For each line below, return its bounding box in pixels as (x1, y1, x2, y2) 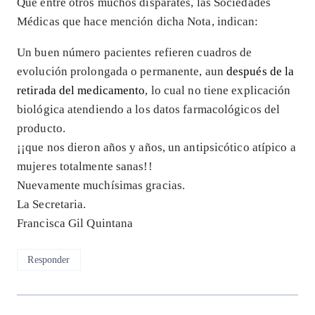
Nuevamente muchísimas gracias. (17, 178, 186, 192)
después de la (226, 64, 295, 78)
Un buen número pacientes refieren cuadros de (17, 45, 252, 59)
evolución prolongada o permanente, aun (17, 64, 226, 78)
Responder (27, 254, 70, 266)
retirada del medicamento (17, 83, 146, 97)
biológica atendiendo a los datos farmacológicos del (17, 102, 281, 116)
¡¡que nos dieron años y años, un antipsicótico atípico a (17, 140, 296, 154)
